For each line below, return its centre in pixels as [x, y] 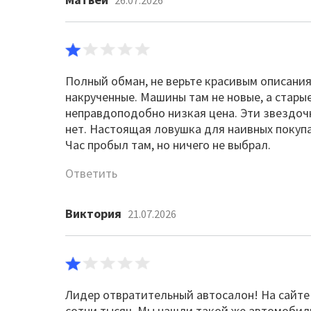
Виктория [94, 213]
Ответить [92, 173]
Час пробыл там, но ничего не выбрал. [168, 145]
